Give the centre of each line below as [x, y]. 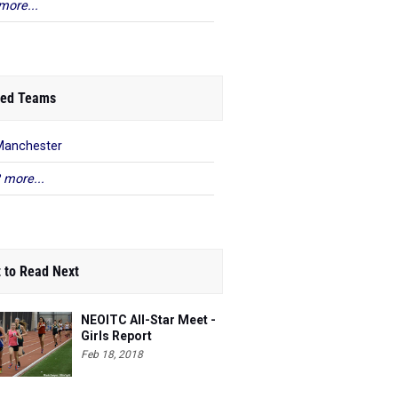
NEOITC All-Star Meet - [148, 320]
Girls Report [116, 336]
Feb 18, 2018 [112, 354]
